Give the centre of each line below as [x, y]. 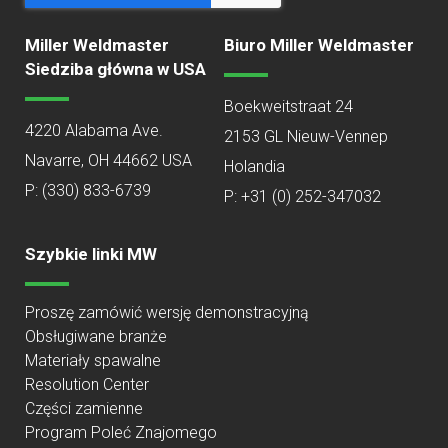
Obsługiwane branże [96, 336]
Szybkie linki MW [91, 253]
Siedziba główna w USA [115, 68]
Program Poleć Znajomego [121, 432]
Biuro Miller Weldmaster [319, 44]
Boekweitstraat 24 [288, 106]
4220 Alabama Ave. [94, 130]
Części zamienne [84, 408]
